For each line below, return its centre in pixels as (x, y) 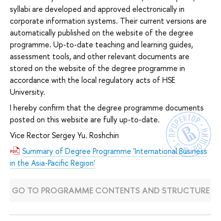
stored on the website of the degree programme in (97, 68)
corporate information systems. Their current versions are (108, 21)
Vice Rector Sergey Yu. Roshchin (64, 135)
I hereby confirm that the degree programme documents (107, 108)
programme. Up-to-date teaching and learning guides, (101, 45)
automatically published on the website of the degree (102, 33)
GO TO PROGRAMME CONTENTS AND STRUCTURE (110, 190)
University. (28, 92)
